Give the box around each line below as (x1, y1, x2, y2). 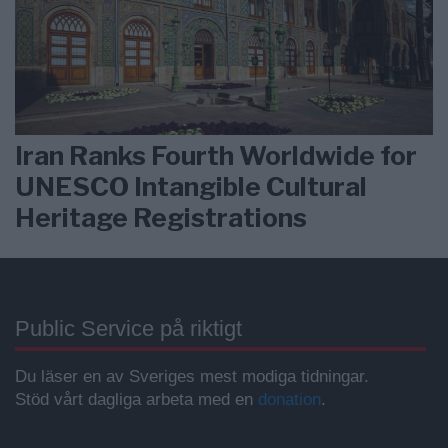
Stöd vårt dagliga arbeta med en (15, 390, 258, 410)
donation (258, 390, 321, 410)
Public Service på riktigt (15, 316, 242, 342)
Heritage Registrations (15, 202, 307, 234)
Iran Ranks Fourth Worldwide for (15, 140, 417, 172)
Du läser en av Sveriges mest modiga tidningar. (15, 367, 369, 387)
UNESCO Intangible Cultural (15, 171, 367, 203)
